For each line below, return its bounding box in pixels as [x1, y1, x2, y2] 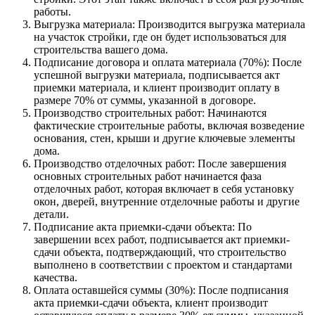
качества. [34, 271, 77, 283]
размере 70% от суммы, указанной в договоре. [34, 94, 256, 106]
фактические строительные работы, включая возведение [34, 119, 304, 131]
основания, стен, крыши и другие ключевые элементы [34, 131, 295, 144]
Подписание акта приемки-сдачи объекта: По [34, 220, 252, 233]
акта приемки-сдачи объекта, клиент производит [34, 296, 268, 309]
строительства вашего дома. [34, 43, 168, 56]
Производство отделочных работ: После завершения [34, 157, 286, 169]
